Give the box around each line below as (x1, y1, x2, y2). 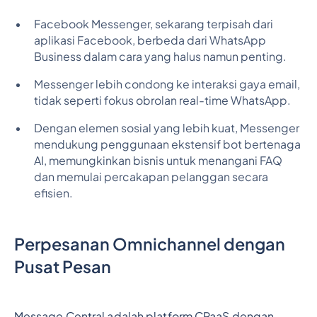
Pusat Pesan (13, 255, 111, 277)
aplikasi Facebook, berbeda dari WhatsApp (33, 33, 266, 48)
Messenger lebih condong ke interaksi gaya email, (33, 77, 300, 92)
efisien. (33, 186, 73, 201)
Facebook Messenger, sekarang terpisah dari (33, 17, 273, 32)
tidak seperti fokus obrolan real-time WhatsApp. (33, 93, 291, 108)
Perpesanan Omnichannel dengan (13, 233, 285, 254)
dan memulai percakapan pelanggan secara (33, 170, 268, 185)
